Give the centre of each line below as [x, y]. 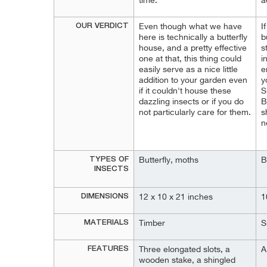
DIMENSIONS [105, 196]
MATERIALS [106, 223]
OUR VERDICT [102, 26]
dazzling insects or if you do [191, 102]
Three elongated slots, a [184, 250]
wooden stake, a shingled [187, 260]
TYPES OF [109, 159]
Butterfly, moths [169, 160]
